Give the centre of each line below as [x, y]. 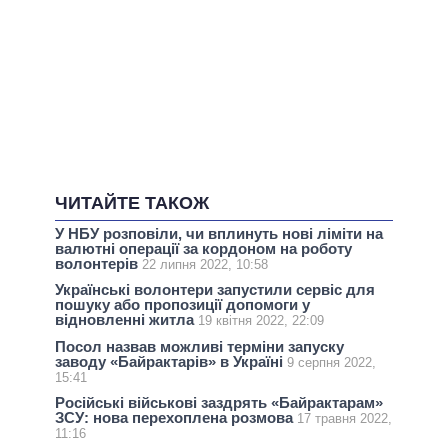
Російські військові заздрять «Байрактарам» [219, 402]
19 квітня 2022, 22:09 [261, 321]
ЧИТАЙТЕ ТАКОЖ [132, 203]
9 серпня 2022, [331, 362]
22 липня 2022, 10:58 [205, 265]
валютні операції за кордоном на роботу [203, 249]
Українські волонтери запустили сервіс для [215, 290]
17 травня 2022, [344, 418]
